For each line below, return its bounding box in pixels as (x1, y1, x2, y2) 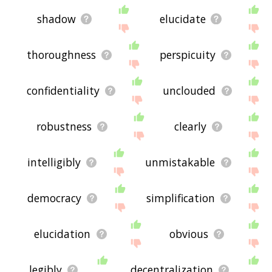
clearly (174, 119, 206, 134)
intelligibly (27, 155, 81, 170)
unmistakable (145, 155, 216, 170)
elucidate (159, 12, 206, 27)
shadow (36, 12, 76, 27)
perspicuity (160, 47, 216, 63)
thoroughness (27, 47, 97, 63)
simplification (146, 191, 216, 206)
